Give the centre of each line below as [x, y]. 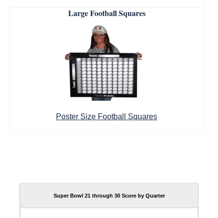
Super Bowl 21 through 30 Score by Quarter [109, 196]
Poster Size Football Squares [107, 117]
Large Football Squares [107, 13]
